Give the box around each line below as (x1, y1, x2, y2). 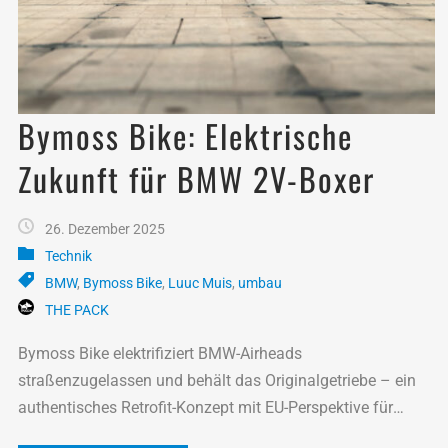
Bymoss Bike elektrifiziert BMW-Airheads (18, 343, 302, 363)
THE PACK (45, 301, 109, 318)
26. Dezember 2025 (45, 220, 165, 237)
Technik (45, 247, 92, 264)
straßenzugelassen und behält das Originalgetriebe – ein (18, 370, 416, 390)
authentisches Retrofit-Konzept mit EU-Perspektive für (18, 397, 393, 417)
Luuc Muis (168, 274, 232, 291)
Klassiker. (18, 424, 85, 444)
